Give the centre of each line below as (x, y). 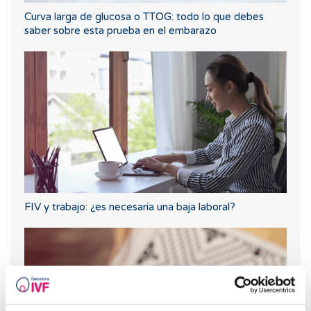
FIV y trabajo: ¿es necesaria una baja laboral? (130, 207)
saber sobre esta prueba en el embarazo (120, 31)
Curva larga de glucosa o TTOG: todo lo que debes (144, 17)
